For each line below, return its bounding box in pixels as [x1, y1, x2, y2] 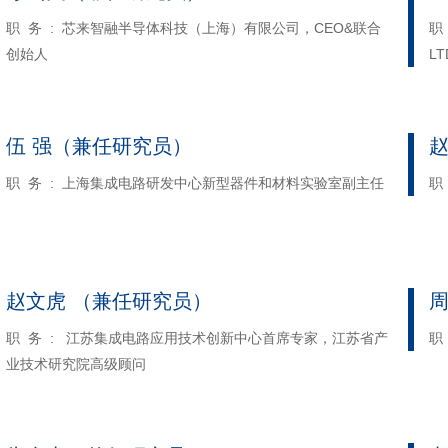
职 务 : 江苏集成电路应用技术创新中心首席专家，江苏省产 [6, 330, 388, 346]
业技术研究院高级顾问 [6, 356, 146, 372]
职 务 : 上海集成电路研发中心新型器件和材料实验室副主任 [6, 175, 384, 191]
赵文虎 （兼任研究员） [6, 290, 212, 312]
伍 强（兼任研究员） [6, 135, 192, 157]
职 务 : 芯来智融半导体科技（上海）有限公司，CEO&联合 [6, 20, 381, 36]
